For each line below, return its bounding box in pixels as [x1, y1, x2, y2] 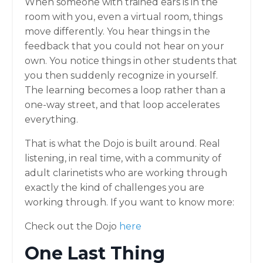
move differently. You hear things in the [25, 25, 210, 37]
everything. [25, 113, 78, 125]
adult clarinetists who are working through [25, 167, 227, 178]
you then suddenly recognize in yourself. [25, 69, 218, 81]
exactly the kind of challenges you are [25, 181, 204, 193]
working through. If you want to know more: [25, 196, 234, 208]
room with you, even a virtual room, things [25, 11, 222, 22]
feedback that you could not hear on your [25, 40, 224, 52]
